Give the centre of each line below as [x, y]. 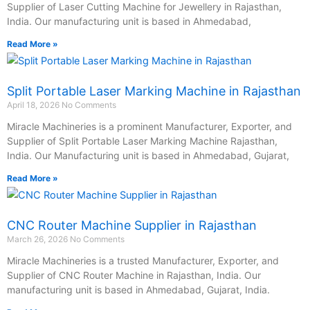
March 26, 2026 [38, 239]
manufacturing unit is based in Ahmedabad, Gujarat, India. [138, 289]
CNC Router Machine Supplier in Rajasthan [132, 225]
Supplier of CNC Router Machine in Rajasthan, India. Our [134, 275]
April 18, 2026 [34, 104]
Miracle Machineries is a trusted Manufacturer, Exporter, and [143, 260]
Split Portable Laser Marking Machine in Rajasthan [154, 91]
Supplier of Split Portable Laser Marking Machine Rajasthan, [142, 140]
